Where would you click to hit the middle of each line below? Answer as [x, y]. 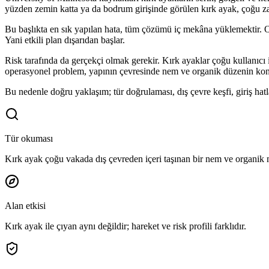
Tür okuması [29, 139]
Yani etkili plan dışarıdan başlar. [65, 40]
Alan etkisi [25, 206]
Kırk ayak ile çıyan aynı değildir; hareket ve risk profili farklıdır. [125, 226]
